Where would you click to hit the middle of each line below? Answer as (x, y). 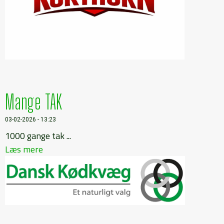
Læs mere (24, 149)
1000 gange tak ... (38, 136)
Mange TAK (33, 102)
